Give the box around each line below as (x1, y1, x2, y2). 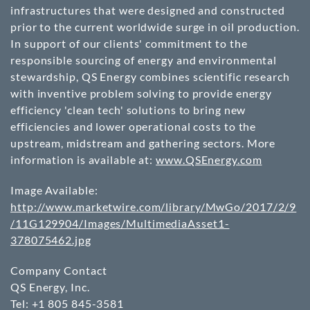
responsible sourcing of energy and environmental (10, 53, 277, 66)
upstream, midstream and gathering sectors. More (10, 136, 276, 149)
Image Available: (10, 183, 98, 197)
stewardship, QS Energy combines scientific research (10, 70, 290, 83)
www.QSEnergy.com (156, 153, 262, 166)
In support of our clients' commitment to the (10, 37, 248, 50)
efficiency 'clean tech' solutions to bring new (10, 103, 246, 116)
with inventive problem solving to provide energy (10, 86, 273, 100)
